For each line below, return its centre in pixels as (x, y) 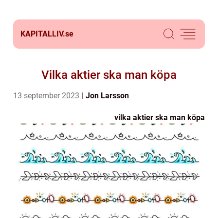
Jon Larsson (107, 96)
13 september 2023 (47, 96)
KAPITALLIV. (43, 34)
